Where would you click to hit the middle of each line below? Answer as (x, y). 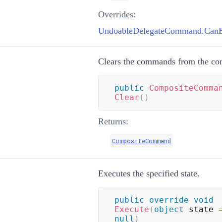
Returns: (113, 121)
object (169, 209)
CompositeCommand (141, 140)
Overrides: (117, 14)
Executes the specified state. (149, 173)
